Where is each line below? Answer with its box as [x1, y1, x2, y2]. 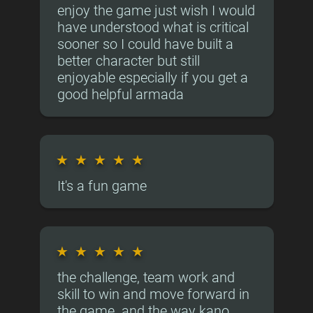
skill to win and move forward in [57, 286, 249, 303]
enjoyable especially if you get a [57, 69, 248, 86]
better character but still [57, 52, 200, 69]
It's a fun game [57, 177, 147, 194]
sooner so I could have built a [57, 36, 233, 52]
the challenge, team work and [57, 269, 235, 286]
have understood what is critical [57, 19, 249, 36]
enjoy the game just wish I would [57, 2, 255, 19]
